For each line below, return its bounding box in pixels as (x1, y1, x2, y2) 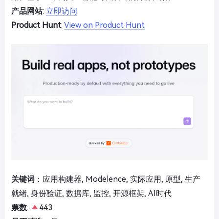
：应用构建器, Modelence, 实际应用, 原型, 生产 (35, 175, 200, 184)
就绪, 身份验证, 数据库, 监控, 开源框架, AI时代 (11, 189, 172, 198)
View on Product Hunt (64, 21, 145, 30)
